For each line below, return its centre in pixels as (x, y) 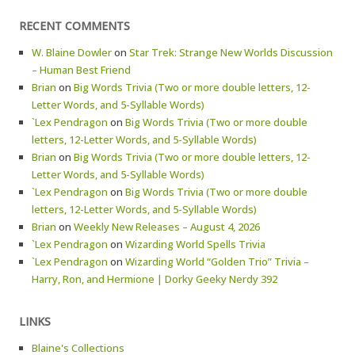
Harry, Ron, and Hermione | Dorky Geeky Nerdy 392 (155, 279)
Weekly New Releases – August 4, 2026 (167, 227)
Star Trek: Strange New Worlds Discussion (231, 52)
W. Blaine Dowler (72, 52)
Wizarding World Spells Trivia (195, 244)
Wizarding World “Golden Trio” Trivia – (217, 261)
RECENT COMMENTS (74, 26)
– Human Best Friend (81, 70)
